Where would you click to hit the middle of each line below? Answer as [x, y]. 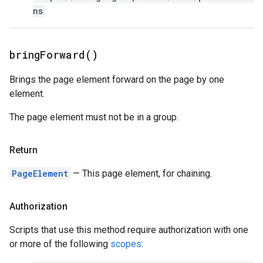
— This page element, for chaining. [141, 173]
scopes [126, 244]
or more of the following [60, 244]
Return [23, 150]
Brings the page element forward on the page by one [117, 80]
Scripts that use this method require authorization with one [129, 230]
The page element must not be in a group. [94, 117]
